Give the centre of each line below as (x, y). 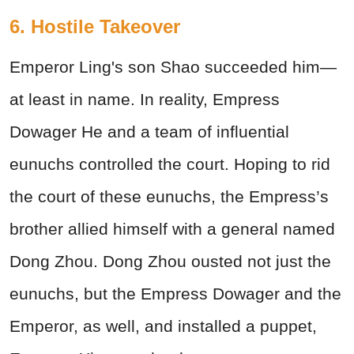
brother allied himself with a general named (172, 228)
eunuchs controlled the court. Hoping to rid (170, 164)
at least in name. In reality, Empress (145, 99)
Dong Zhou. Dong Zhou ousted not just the (170, 261)
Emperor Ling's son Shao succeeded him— (173, 66)
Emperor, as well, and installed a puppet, (163, 326)
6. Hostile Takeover (95, 26)
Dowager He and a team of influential (149, 131)
